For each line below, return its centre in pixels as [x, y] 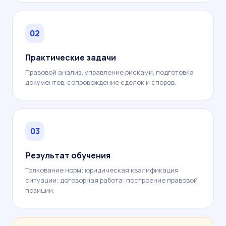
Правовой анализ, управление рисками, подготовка [109, 72]
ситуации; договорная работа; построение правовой [111, 180]
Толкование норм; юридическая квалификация [102, 170]
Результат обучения [68, 155]
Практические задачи [71, 58]
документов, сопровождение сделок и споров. [101, 82]
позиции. [40, 190]
